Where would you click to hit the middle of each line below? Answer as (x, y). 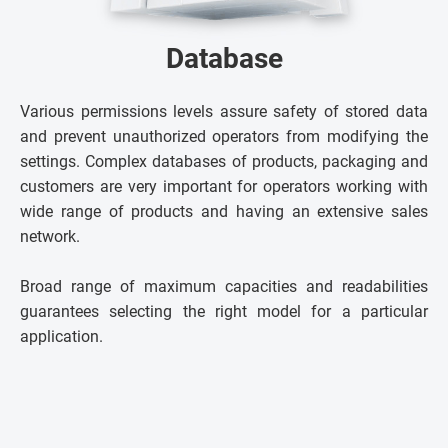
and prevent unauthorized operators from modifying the (224, 136)
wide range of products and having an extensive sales (224, 211)
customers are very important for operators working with (224, 186)
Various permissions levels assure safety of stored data (224, 111)
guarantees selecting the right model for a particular (224, 311)
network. (50, 236)
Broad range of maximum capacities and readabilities (224, 286)
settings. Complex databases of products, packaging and (224, 161)
